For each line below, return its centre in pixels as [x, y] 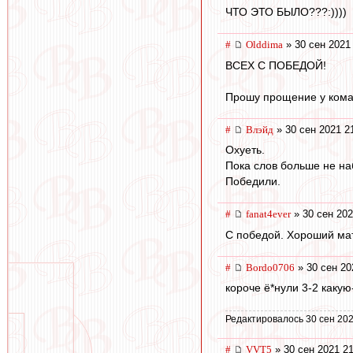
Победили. [253, 182]
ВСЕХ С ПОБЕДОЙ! [276, 65]
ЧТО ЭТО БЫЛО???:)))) [286, 11]
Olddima [264, 44]
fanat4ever [268, 214]
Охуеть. [245, 150]
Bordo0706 [270, 267]
